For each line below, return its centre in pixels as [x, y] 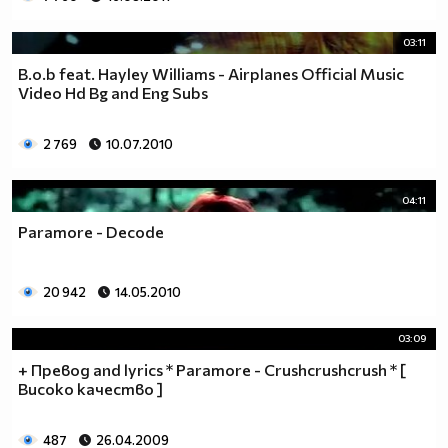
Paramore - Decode [91, 231]
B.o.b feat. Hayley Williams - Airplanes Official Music [211, 74]
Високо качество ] [90, 389]
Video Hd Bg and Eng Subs [113, 93]
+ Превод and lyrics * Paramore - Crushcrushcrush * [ [212, 370]
